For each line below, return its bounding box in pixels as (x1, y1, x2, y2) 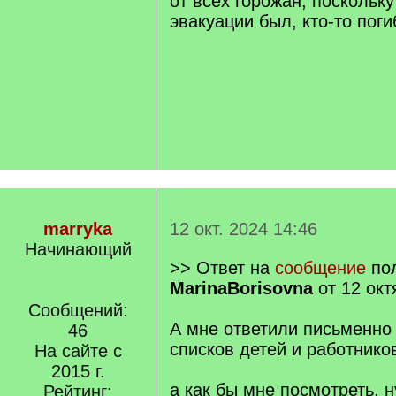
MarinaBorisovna (170, 278, 313, 298)
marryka (43, 219, 112, 239)
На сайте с (34, 341, 122, 361)
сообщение (275, 258, 366, 278)
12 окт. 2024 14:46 (170, 219, 317, 239)
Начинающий (24, 240, 132, 259)
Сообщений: (27, 301, 128, 320)
